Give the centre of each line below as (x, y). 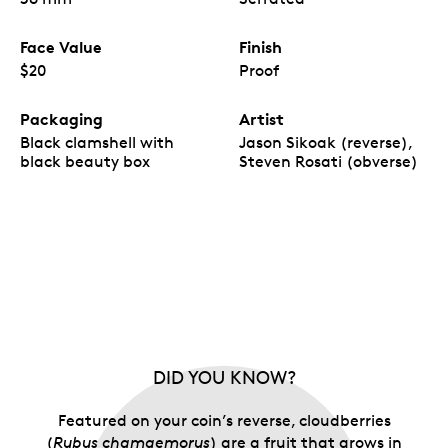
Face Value (61, 47)
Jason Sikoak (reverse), (325, 143)
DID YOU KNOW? (224, 377)
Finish (260, 47)
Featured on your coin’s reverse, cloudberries (224, 421)
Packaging (61, 119)
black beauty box (85, 162)
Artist (261, 119)
